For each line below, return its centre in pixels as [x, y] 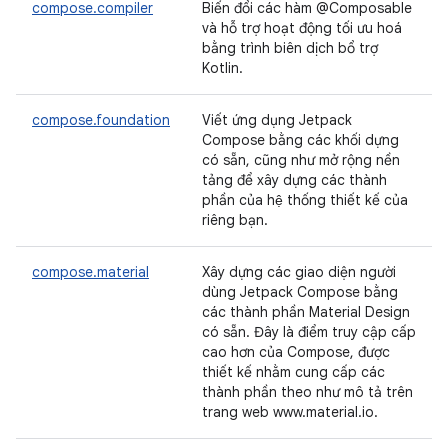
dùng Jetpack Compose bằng [300, 292]
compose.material [90, 272]
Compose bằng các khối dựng [300, 140]
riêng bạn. [235, 220]
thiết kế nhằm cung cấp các [293, 372]
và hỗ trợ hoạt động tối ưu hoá [302, 28]
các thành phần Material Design [306, 312]
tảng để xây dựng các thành [294, 180]
